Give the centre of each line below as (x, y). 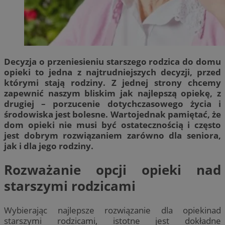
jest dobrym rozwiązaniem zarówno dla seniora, (113, 135)
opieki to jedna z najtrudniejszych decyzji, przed (113, 72)
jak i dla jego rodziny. (49, 146)
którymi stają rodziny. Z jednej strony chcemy (113, 82)
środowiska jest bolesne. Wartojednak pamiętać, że (113, 114)
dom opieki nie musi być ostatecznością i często (113, 125)
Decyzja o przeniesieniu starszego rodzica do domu (113, 61)
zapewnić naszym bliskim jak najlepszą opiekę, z (113, 93)
